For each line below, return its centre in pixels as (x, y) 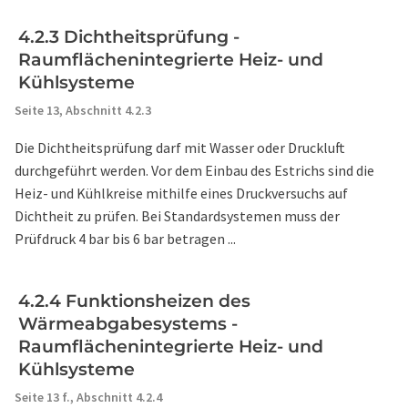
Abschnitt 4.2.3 (108, 110)
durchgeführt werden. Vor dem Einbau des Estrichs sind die (194, 170)
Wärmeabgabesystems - (128, 324)
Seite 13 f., (46, 397)
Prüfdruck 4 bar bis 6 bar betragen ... (125, 239)
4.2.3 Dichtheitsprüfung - (129, 37)
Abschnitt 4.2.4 (119, 397)
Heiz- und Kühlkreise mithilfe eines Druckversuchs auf (181, 193)
